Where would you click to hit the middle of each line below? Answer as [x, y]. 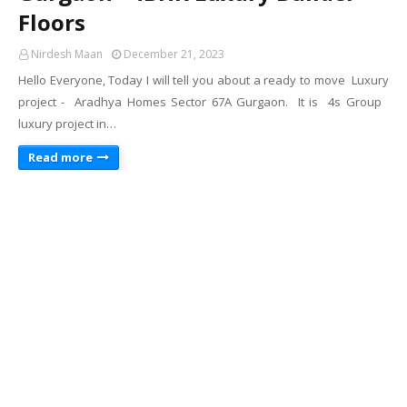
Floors [52, 22]
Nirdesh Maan [67, 54]
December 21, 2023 [174, 54]
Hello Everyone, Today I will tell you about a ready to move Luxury [203, 80]
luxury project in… [67, 124]
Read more [60, 157]
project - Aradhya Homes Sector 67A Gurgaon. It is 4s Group [203, 102]
